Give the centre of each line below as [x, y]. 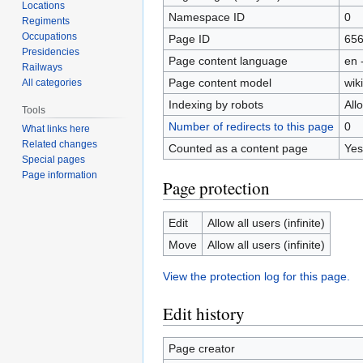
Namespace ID [206, 17]
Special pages [54, 160]
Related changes [60, 145]
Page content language [228, 60]
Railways [43, 67]
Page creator [201, 348]
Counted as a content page [238, 148]
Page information [60, 175]
